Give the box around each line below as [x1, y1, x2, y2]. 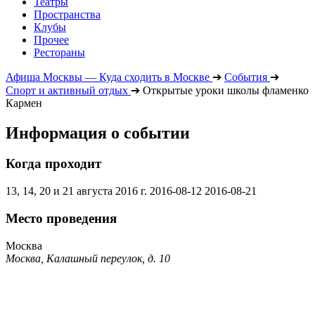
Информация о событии [6, 123, 190, 142]
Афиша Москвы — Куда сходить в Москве [6, 70, 210, 83]
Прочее [34, 33, 69, 46]
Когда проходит [6, 156, 101, 172]
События [224, 70, 267, 83]
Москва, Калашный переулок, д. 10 [6, 252, 170, 264]
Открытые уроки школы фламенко [143, 84, 309, 96]
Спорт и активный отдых [6, 84, 128, 96]
